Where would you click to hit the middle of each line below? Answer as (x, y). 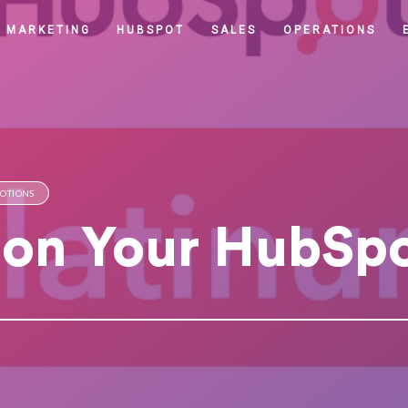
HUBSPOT (151, 31)
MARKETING (48, 31)
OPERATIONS (330, 31)
